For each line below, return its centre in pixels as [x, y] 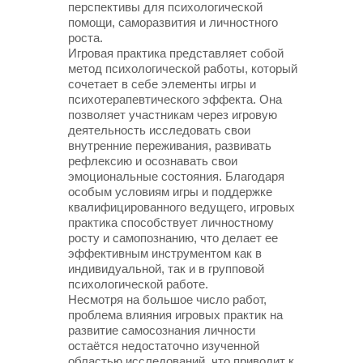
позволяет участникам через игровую [173, 115]
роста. [85, 38]
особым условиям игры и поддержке [170, 192]
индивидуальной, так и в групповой [166, 269]
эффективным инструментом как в [165, 253]
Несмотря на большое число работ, [167, 299]
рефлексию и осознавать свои [153, 161]
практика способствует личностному [171, 222]
